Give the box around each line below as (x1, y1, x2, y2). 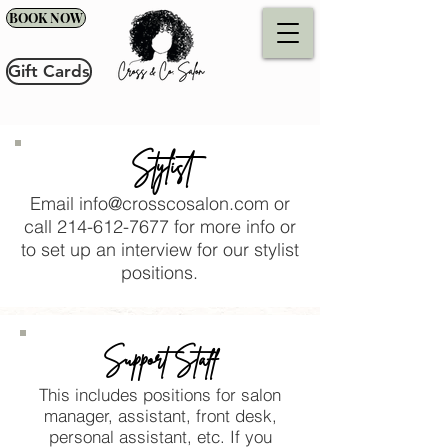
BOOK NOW (9, 9, 83, 26)
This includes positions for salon (39, 384, 281, 405)
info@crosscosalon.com (78, 192, 269, 215)
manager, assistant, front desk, (43, 405, 277, 426)
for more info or (168, 215, 296, 238)
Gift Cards (8, 61, 90, 81)
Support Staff (102, 343, 218, 374)
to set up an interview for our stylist (20, 238, 299, 261)
